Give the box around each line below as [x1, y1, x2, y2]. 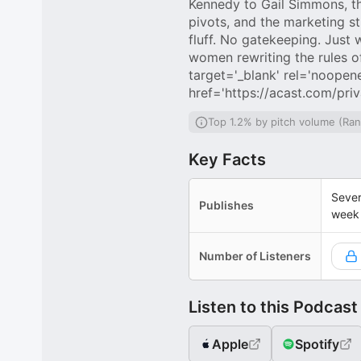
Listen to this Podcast [189, 297, 358, 317]
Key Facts [189, 150, 266, 169]
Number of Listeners [199, 249, 311, 263]
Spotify [295, 336, 339, 352]
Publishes [199, 198, 254, 212]
